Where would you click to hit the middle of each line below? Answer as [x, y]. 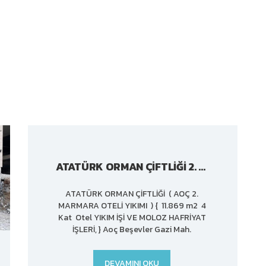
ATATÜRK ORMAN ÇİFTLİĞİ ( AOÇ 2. [132, 194]
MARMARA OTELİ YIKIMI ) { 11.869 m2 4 [132, 206]
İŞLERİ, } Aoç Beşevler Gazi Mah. [132, 229]
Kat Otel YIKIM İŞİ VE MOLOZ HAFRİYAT [132, 218]
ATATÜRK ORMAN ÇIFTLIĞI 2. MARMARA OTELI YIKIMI [202, 167]
